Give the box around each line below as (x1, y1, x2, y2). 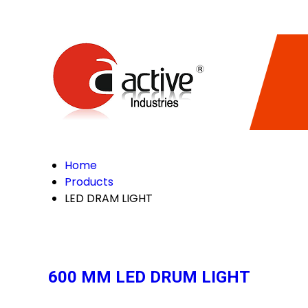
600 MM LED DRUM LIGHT (48, 267, 250, 287)
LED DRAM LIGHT (65, 190, 153, 206)
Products (65, 174, 113, 190)
